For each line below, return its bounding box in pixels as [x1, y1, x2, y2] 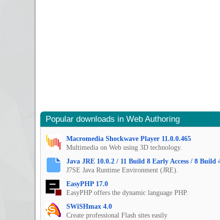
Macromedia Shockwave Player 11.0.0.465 [66, 135, 191, 143]
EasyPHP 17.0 [66, 180, 108, 188]
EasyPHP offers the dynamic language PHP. [66, 189, 188, 197]
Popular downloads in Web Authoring [46, 114, 180, 124]
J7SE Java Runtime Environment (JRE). [66, 166, 178, 174]
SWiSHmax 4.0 [66, 203, 112, 211]
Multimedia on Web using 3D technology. [66, 144, 182, 152]
